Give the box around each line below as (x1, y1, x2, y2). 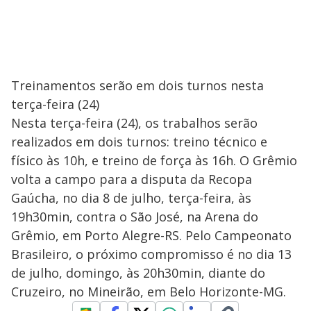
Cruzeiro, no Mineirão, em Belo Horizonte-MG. (11, 283, 286, 300)
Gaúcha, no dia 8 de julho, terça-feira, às (11, 189, 251, 206)
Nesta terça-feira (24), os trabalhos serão (11, 114, 258, 131)
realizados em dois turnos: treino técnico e (11, 133, 267, 150)
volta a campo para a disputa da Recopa (11, 170, 252, 187)
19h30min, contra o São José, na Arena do (11, 208, 258, 225)
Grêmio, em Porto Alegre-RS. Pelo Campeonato (11, 226, 292, 244)
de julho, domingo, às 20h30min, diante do (11, 264, 265, 281)
